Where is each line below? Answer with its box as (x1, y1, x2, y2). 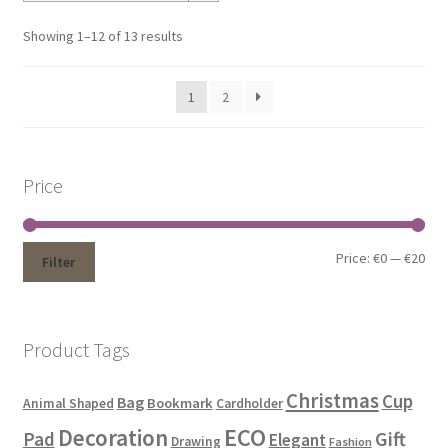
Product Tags (22, 336, 130, 362)
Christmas (285, 388, 379, 415)
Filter (42, 253, 76, 272)
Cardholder (215, 395, 283, 413)
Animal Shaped (22, 395, 114, 413)
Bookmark (146, 394, 213, 413)
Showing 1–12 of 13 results (22, 26, 183, 45)
